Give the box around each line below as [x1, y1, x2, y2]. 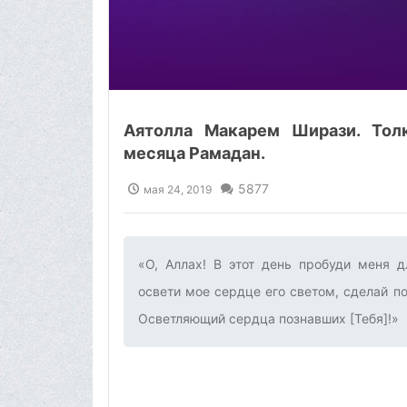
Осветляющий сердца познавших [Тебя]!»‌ [138, 310, 399, 326]
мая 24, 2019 [144, 182, 212, 196]
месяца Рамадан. [124, 143, 265, 163]
